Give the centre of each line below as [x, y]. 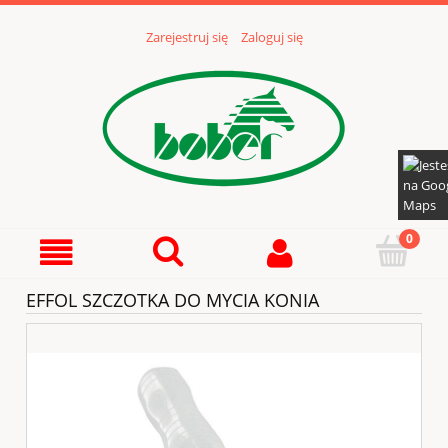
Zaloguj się [271, 37]
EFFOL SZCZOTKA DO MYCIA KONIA [172, 300]
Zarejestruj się [186, 37]
